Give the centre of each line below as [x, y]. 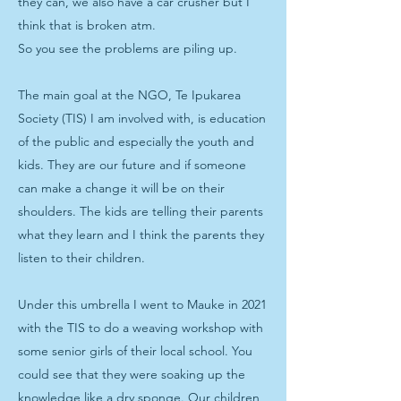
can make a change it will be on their [121, 188]
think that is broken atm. [87, 25]
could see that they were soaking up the [132, 374]
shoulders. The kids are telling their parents [141, 211]
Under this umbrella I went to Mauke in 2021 [142, 304]
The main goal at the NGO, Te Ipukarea [129, 95]
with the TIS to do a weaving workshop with [141, 328]
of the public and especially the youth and [136, 141]
